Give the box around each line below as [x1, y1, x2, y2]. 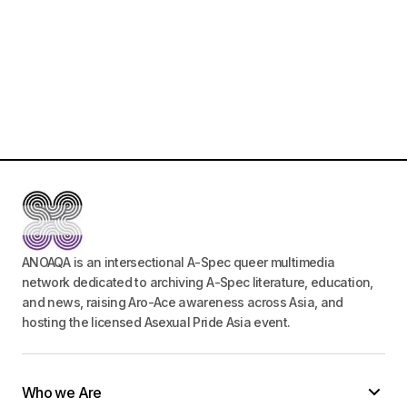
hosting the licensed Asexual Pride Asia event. [22, 314, 291, 331]
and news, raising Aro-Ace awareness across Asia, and [22, 294, 343, 311]
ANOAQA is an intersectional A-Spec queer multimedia [22, 254, 335, 271]
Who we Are [22, 383, 102, 402]
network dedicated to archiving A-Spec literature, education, [22, 274, 373, 291]
